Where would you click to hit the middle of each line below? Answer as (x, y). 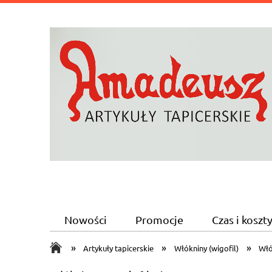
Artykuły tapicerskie (119, 248)
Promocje (159, 220)
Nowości (85, 220)
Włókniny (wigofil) (206, 248)
